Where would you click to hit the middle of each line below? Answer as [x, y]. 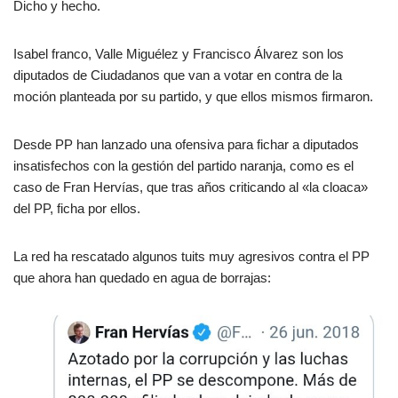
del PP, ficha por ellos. [77, 209]
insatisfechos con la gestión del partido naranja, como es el [183, 166]
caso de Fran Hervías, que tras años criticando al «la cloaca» [191, 187]
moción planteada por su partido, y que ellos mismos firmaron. [193, 97]
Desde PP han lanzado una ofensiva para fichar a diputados [186, 145]
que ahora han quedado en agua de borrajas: [142, 278]
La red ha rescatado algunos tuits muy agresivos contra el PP [191, 257]
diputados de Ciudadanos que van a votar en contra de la [178, 76]
